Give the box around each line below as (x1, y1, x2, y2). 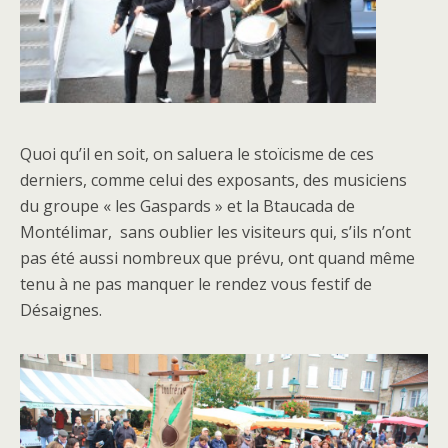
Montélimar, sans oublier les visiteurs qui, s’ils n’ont (20, 221, 411, 244)
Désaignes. (20, 299, 102, 322)
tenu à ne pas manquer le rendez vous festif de (20, 273, 372, 296)
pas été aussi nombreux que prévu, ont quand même (20, 247, 415, 270)
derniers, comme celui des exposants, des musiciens (20, 169, 407, 192)
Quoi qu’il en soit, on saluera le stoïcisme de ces (20, 143, 374, 166)
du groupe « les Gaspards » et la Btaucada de (20, 195, 355, 218)
